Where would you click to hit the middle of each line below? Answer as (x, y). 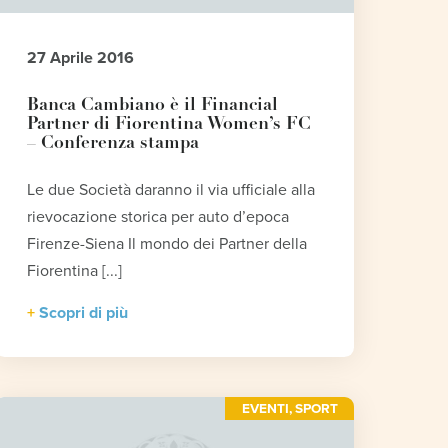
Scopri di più (84, 312)
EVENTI (265, 408)
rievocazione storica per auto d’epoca (158, 216)
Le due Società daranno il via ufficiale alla (171, 189)
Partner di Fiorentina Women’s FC (169, 124)
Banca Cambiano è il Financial (153, 105)
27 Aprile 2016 (81, 57)
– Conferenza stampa (113, 143)
